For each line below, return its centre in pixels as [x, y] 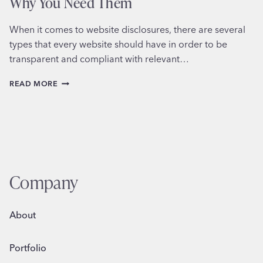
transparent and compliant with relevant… [99, 59]
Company [44, 182]
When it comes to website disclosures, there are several [127, 30]
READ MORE [34, 84]
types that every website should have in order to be [118, 44]
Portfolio [28, 248]
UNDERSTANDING [92, 81]
